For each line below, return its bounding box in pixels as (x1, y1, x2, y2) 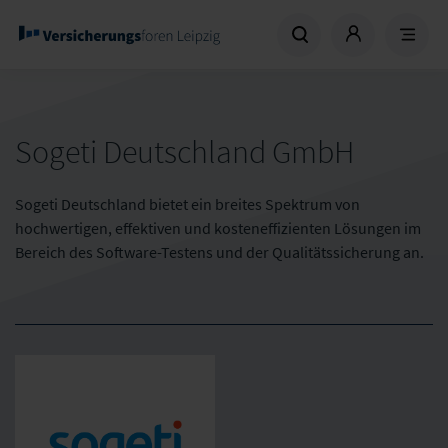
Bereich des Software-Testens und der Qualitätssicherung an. (15, 242, 424, 262)
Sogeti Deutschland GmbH (15, 132, 354, 172)
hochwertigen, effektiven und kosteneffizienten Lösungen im (15, 218, 421, 238)
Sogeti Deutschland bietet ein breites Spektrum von (15, 194, 360, 214)
